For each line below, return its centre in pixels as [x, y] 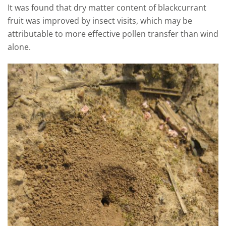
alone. [19, 47]
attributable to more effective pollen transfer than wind [113, 34]
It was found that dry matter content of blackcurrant [107, 7]
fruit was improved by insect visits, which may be [100, 20]
